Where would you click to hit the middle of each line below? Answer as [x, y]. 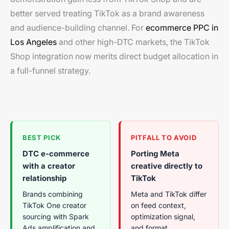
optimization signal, [163, 216]
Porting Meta [155, 153]
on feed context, [158, 205]
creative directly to [167, 166]
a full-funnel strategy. [50, 70]
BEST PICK [42, 137]
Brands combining [53, 194]
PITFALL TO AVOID [164, 137]
